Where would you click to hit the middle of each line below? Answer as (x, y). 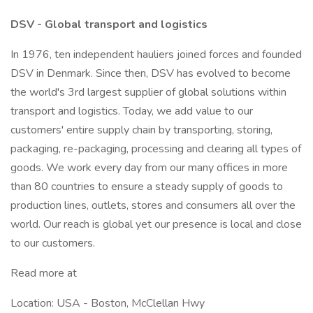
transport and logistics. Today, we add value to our (132, 111)
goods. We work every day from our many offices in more (149, 168)
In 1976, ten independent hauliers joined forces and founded (156, 54)
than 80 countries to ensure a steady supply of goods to (147, 187)
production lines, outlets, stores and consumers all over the (153, 205)
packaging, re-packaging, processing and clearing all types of (156, 149)
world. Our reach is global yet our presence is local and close (156, 224)
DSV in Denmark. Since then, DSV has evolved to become (151, 73)
